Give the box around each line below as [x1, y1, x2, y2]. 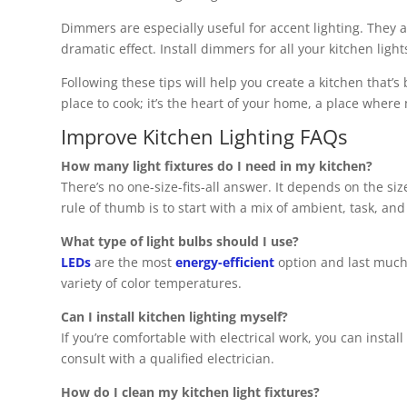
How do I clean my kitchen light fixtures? [61, 383, 320, 401]
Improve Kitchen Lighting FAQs [61, 123, 347, 150]
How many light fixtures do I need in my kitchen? [61, 157, 372, 174]
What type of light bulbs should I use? [61, 233, 299, 250]
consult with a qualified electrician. [61, 350, 274, 367]
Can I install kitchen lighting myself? [61, 308, 288, 325]
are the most [91, 253, 175, 271]
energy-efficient [175, 253, 274, 271]
